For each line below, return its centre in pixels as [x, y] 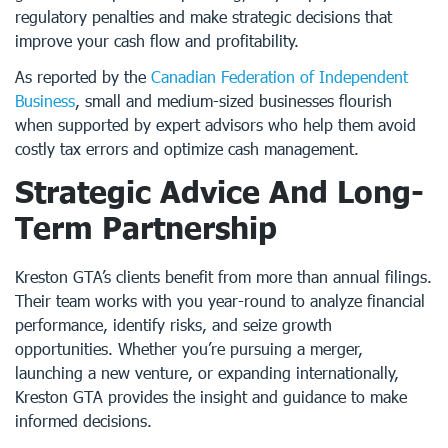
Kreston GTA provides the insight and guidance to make [211, 396]
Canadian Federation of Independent [279, 76]
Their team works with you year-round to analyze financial [220, 300]
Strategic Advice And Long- [219, 191]
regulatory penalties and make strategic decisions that [203, 16]
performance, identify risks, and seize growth [173, 324]
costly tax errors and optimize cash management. [187, 148]
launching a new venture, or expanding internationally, [207, 372]
